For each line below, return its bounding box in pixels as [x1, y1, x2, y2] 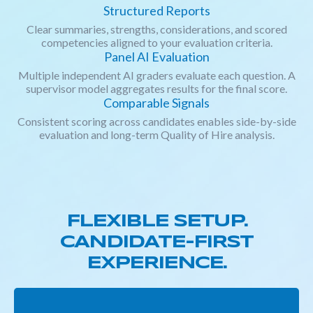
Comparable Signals [103, 95, 210, 111]
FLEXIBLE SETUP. [66, 213, 247, 231]
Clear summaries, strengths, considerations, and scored [26, 22, 287, 36]
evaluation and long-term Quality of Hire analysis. [38, 128, 275, 142]
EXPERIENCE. [87, 255, 226, 272]
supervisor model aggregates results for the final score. [26, 82, 287, 96]
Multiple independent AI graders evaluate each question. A [17, 68, 296, 82]
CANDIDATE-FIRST [60, 234, 253, 252]
